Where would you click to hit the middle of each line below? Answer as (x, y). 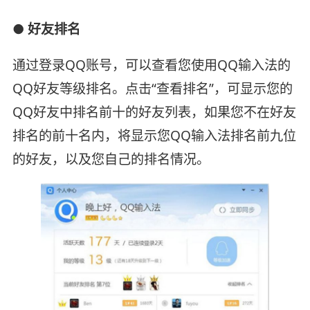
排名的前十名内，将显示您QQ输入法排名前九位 (154, 135)
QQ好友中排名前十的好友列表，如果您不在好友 (154, 112)
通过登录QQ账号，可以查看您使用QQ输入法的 (151, 65)
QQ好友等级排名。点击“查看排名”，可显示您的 (152, 88)
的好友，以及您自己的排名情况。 (111, 159)
